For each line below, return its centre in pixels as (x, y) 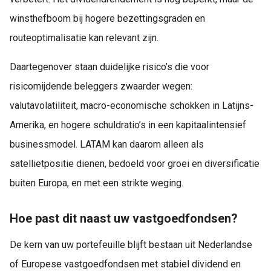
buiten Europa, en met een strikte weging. (96, 183)
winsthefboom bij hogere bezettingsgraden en (107, 18)
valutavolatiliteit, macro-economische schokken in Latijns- (132, 105)
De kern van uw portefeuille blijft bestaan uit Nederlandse (131, 245)
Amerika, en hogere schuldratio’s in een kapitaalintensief (128, 125)
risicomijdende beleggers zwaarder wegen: (101, 86)
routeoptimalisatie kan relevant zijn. (84, 38)
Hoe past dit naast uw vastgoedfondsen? (124, 218)
